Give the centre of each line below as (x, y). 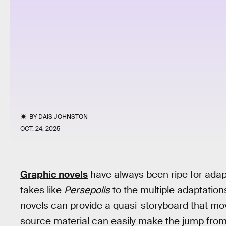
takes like (42, 190)
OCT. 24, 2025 (40, 129)
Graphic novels (54, 174)
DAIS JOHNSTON (63, 117)
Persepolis (87, 190)
